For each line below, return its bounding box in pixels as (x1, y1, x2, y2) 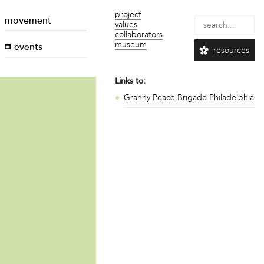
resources (213, 45, 249, 56)
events (14, 43, 43, 53)
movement (5, 16, 52, 26)
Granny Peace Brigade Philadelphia (123, 93, 254, 103)
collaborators (115, 29, 163, 39)
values (115, 19, 138, 29)
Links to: (115, 77, 146, 87)
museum (115, 39, 147, 49)
